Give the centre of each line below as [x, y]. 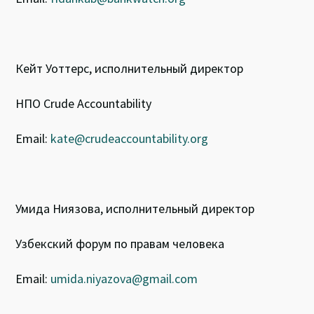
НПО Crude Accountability [84, 103]
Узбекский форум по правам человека [120, 243]
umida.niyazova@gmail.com [126, 278]
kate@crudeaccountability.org [130, 138]
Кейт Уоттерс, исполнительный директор [131, 68]
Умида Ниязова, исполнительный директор [137, 208]
